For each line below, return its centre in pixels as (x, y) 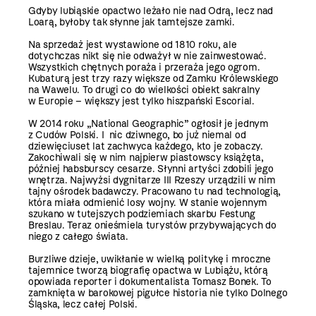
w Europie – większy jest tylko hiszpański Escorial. (141, 102)
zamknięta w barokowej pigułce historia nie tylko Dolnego (158, 293)
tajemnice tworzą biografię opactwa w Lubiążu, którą (148, 271)
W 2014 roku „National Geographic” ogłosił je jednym (148, 124)
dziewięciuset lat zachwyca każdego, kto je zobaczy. (146, 147)
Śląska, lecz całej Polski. (83, 305)
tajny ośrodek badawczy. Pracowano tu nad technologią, (155, 192)
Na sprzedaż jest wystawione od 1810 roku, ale (133, 45)
